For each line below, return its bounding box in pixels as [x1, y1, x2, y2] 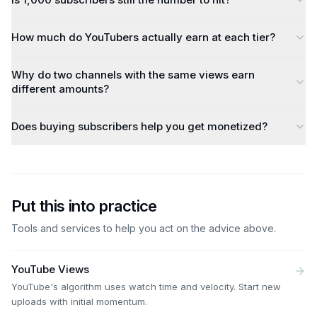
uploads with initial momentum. [11, 296, 147, 307]
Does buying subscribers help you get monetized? [11, 120, 267, 133]
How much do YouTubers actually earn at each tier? [11, 30, 275, 44]
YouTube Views [11, 263, 89, 276]
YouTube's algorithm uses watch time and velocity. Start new [11, 281, 281, 292]
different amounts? [11, 82, 109, 96]
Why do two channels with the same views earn [11, 68, 255, 81]
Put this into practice [11, 197, 157, 215]
